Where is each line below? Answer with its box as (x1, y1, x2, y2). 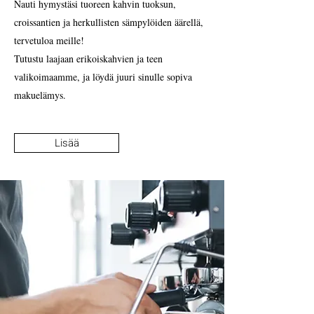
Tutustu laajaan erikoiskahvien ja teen (14, 52, 163, 65)
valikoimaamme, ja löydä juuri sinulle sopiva (14, 70, 192, 83)
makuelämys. (14, 88, 66, 102)
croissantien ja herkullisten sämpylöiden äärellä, (14, 15, 203, 29)
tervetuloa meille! (14, 34, 84, 47)
